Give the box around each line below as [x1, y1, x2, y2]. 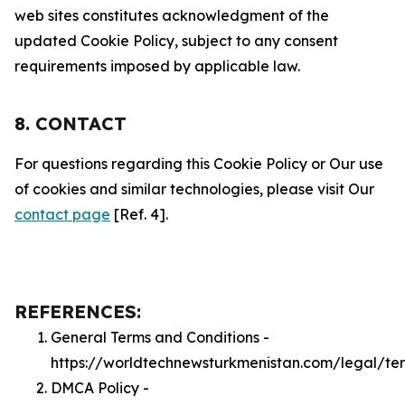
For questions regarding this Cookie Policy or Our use [14, 155, 383, 173]
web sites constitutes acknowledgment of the [14, 6, 329, 24]
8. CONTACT [14, 112, 127, 135]
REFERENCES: [14, 300, 141, 323]
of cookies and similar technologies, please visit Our [14, 180, 374, 198]
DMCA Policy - [51, 379, 149, 397]
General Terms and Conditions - [51, 328, 269, 346]
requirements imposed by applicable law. [14, 57, 300, 75]
